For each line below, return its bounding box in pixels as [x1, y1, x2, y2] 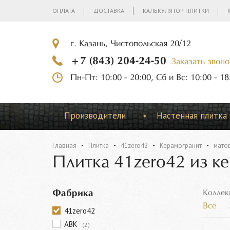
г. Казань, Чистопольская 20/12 [70, 40, 191, 48]
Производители [64, 110, 126, 121]
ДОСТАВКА [93, 7, 124, 14]
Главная [52, 141, 76, 150]
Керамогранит [160, 141, 202, 150]
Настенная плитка [156, 110, 227, 121]
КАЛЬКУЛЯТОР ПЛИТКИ [143, 7, 209, 14]
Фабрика [52, 189, 93, 198]
